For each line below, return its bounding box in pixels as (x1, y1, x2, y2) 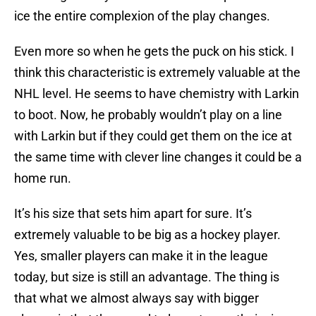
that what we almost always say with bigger (14, 291, 259, 306)
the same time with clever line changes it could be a (14, 150, 302, 165)
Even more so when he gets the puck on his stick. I (14, 44, 294, 59)
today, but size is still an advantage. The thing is (14, 269, 279, 285)
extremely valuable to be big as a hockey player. (14, 227, 281, 243)
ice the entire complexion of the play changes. (14, 8, 270, 24)
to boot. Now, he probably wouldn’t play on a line (14, 107, 282, 123)
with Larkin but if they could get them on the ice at (14, 128, 292, 144)
